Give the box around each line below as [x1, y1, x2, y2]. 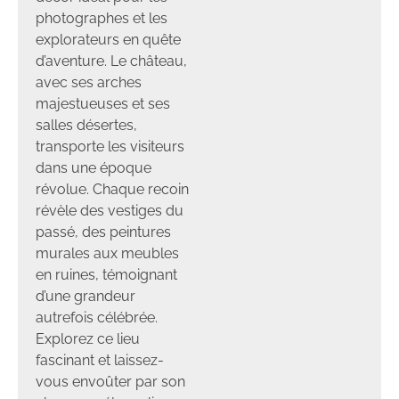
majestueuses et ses [36, 94, 170, 112]
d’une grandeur [36, 287, 135, 305]
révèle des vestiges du [36, 201, 183, 219]
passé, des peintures [36, 223, 171, 240]
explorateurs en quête [36, 30, 181, 48]
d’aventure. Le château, [36, 52, 187, 69]
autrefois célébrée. [36, 308, 158, 326]
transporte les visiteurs [36, 137, 184, 155]
